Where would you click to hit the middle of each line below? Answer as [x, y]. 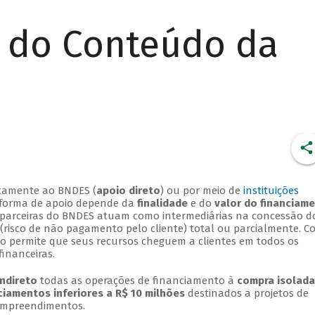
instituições [271, 191]
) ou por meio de [201, 191]
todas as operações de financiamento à [137, 281]
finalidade [162, 204]
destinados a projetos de [246, 294]
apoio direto [128, 191]
